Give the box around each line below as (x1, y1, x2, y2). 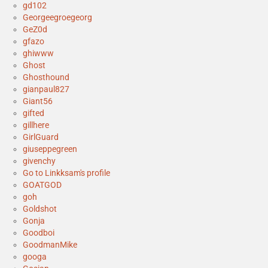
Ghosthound (23, 72, 69, 82)
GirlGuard (23, 132, 59, 142)
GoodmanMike (23, 239, 77, 249)
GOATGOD (23, 179, 62, 190)
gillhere (23, 120, 49, 130)
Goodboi (23, 227, 54, 237)
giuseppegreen (23, 144, 77, 154)
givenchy (23, 156, 56, 166)
